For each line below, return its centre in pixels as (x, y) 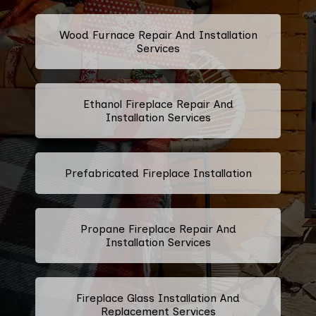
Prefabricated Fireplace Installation (158, 173)
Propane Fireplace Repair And (158, 229)
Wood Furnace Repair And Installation (158, 35)
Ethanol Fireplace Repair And (158, 104)
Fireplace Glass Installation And (158, 298)
